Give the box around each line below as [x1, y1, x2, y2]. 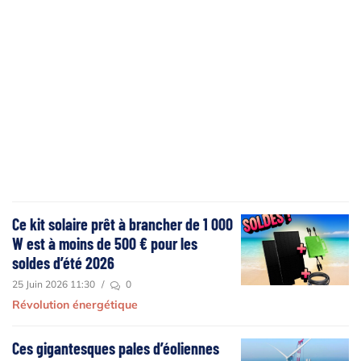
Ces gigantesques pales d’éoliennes [12, 338, 219, 358]
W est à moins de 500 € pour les [12, 233, 197, 253]
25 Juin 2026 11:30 [12, 277, 95, 290]
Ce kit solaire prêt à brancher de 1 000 [12, 214, 233, 234]
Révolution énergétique [12, 297, 138, 312]
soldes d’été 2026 [12, 252, 114, 272]
